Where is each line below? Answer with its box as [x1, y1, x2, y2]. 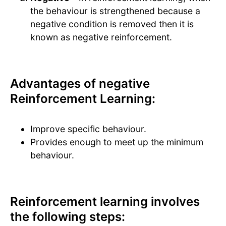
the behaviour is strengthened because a [30, 6, 200, 17]
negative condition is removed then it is [30, 19, 194, 30]
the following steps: [10, 209, 125, 224]
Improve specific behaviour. [30, 124, 146, 135]
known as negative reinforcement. [30, 32, 172, 43]
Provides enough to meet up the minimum [30, 137, 203, 148]
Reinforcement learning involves [10, 194, 200, 209]
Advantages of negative [10, 76, 150, 91]
